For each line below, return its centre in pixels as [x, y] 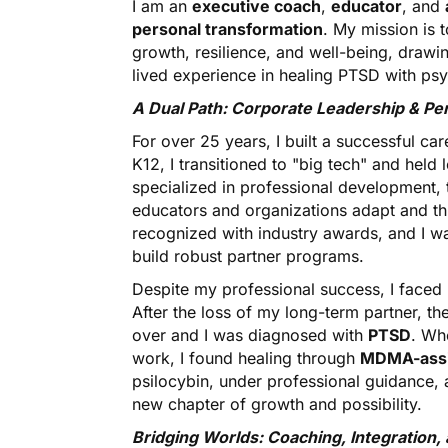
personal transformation [227, 29]
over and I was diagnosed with [250, 335]
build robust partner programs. [248, 256]
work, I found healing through [246, 358]
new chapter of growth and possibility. [277, 404]
